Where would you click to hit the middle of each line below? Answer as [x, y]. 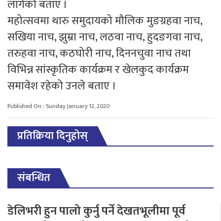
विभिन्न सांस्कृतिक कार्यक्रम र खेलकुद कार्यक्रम [98, 70]
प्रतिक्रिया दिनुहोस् [53, 136]
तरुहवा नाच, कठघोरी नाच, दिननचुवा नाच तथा [99, 53]
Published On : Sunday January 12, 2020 [58, 106]
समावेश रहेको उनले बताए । [62, 86]
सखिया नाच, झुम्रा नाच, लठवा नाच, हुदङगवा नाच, [105, 37]
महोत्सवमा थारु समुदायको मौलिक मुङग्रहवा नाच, [105, 21]
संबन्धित [34, 178]
